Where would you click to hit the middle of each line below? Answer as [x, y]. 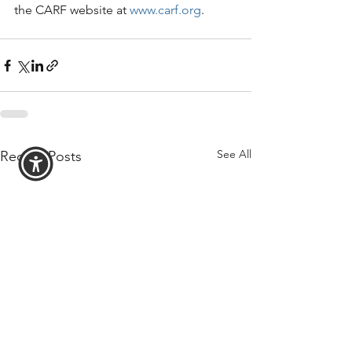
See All [234, 154]
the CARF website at [72, 10]
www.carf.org [165, 10]
